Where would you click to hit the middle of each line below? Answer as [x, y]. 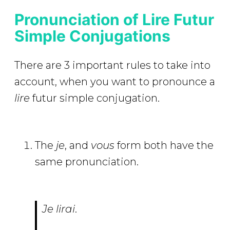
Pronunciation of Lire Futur [114, 19]
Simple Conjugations [92, 36]
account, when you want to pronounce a [115, 81]
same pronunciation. [87, 161]
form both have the [164, 145]
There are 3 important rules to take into [112, 65]
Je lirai [59, 209]
